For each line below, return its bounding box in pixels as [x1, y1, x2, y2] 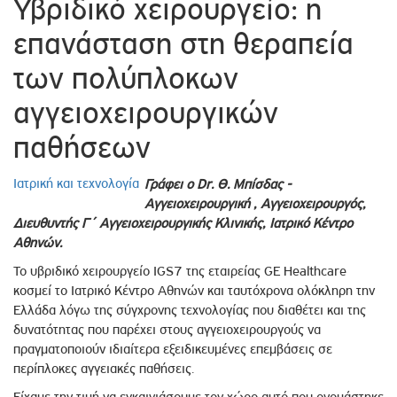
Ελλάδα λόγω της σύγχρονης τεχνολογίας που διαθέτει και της [13, 302, 366, 319]
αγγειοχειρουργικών [13, 96, 278, 131]
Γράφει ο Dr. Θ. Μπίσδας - [144, 176, 295, 193]
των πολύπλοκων [13, 61, 238, 97]
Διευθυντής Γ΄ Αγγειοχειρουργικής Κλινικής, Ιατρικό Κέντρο [13, 215, 353, 232]
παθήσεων [13, 130, 151, 166]
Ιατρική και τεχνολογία [13, 175, 139, 192]
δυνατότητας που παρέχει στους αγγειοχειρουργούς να [13, 322, 321, 339]
